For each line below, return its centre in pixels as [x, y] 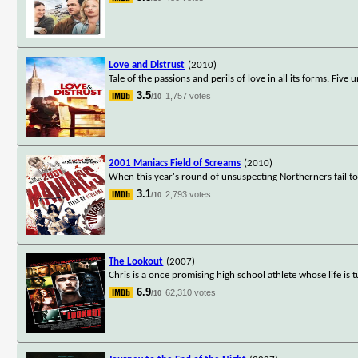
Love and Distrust [147, 65]
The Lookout [136, 261]
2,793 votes [189, 194]
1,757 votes [189, 95]
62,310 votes [191, 292]
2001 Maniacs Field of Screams [175, 163]
